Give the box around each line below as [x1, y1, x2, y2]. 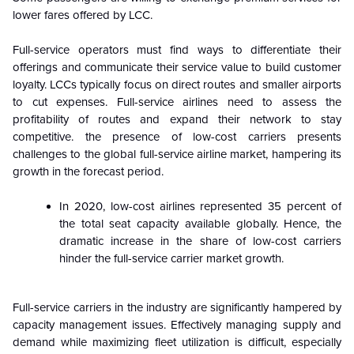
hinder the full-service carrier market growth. [59, 251, 284, 266]
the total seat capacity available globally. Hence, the [59, 217, 341, 232]
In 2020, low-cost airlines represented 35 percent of [59, 199, 341, 214]
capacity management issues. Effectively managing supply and [13, 318, 341, 333]
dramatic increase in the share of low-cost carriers [59, 234, 341, 249]
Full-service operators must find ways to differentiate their [13, 43, 341, 58]
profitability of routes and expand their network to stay [13, 112, 341, 127]
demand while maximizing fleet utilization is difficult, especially [13, 335, 341, 350]
